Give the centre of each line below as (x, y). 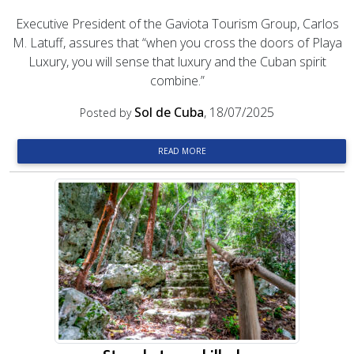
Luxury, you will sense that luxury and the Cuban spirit (177, 62)
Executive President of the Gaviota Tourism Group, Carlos (177, 24)
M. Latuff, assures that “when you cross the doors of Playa (177, 43)
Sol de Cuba (169, 112)
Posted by (107, 113)
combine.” (177, 81)
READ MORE (182, 151)
